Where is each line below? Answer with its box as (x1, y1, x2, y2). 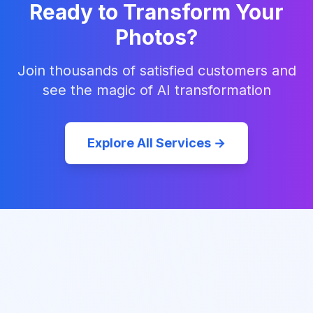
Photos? (115, 24, 198, 50)
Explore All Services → (87, 136, 226, 150)
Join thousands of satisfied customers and (17, 62, 296, 79)
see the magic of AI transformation (42, 82, 271, 99)
